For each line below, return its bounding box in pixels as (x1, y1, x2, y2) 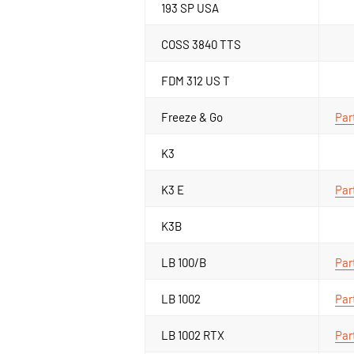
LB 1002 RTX (161, 327, 224, 342)
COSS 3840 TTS (161, 36, 241, 51)
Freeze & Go (161, 109, 223, 124)
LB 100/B (161, 254, 206, 269)
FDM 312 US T (161, 73, 230, 88)
